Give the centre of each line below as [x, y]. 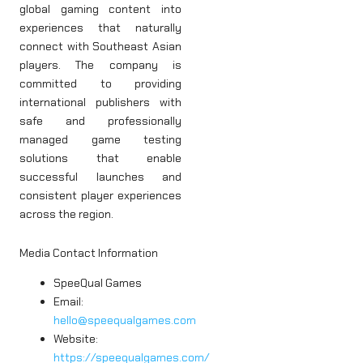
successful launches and [100, 177]
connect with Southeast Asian [100, 47]
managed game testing [100, 140]
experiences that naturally [100, 28]
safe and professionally [100, 121]
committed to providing [100, 84]
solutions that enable [100, 158]
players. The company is [100, 65]
